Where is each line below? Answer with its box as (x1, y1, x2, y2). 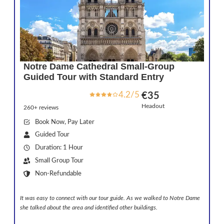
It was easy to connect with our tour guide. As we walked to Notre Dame (20, 194, 200, 201)
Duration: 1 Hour (35, 144, 83, 151)
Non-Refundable (35, 170, 82, 176)
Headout (141, 102, 164, 109)
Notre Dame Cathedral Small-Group (23, 61, 175, 71)
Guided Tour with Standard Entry (23, 71, 164, 82)
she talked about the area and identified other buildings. (20, 204, 157, 210)
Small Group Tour (35, 157, 84, 163)
